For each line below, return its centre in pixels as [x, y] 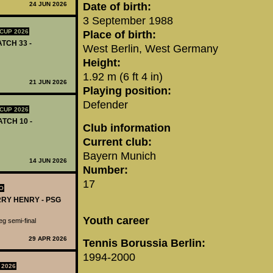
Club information [127, 128]
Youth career [116, 220]
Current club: [117, 142]
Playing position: [127, 91]
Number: [105, 170]
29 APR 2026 [48, 239]
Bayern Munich [119, 156]
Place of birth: [119, 35]
